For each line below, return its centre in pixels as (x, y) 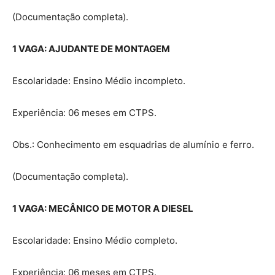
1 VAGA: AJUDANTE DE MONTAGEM (91, 48)
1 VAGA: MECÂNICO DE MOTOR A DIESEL (103, 208)
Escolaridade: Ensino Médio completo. (95, 240)
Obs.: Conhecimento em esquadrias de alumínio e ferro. (133, 144)
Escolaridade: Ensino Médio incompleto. (99, 80)
